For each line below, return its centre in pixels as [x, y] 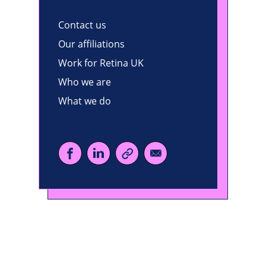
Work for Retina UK [101, 63]
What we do [85, 101]
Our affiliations [91, 44]
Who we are [85, 82]
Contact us [82, 25]
